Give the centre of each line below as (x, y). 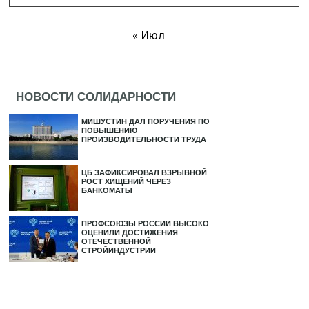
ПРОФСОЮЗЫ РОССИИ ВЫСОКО (146, 223)
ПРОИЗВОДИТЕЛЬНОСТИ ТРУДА (144, 139)
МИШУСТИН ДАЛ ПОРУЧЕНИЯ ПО (146, 121)
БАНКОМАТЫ (107, 190)
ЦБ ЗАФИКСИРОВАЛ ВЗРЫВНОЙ (144, 172)
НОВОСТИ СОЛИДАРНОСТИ (96, 97)
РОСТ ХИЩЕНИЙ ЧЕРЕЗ (127, 181)
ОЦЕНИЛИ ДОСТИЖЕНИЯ (130, 232)
